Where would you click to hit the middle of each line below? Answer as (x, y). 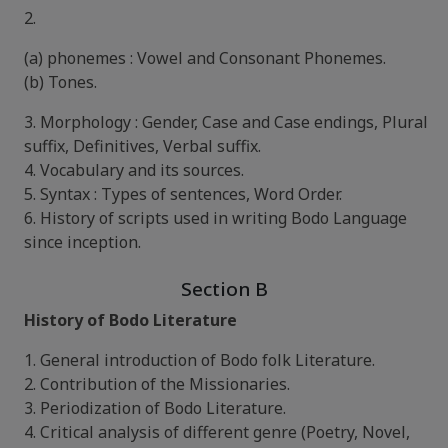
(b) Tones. (60, 82)
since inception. (82, 242)
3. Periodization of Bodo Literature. (155, 408)
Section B (224, 289)
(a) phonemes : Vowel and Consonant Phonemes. (205, 58)
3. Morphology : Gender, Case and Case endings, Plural (226, 122)
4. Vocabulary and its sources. (134, 170)
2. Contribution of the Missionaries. (157, 384)
